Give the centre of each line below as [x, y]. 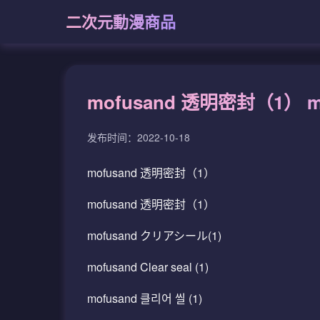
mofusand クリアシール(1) [154, 235]
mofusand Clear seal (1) [148, 267]
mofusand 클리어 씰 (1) [145, 298]
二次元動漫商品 [121, 21]
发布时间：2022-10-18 [139, 137]
